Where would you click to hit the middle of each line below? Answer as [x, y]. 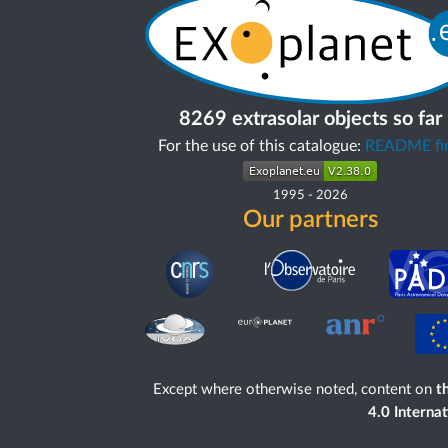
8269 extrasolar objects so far [310, 118]
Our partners [310, 219]
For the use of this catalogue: [261, 145]
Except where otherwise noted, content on [294, 389]
